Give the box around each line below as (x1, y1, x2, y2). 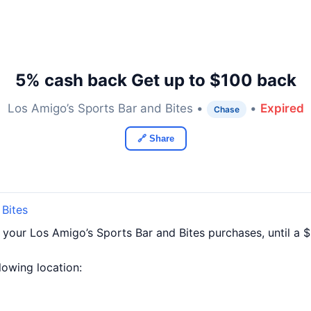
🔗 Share (137, 133, 174, 144)
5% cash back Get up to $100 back (15, 70, 296, 90)
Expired (260, 101, 304, 115)
